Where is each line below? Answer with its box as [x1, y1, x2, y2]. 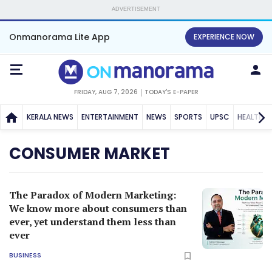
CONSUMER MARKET [9, 142, 170, 165]
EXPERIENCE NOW [194, 32, 254, 42]
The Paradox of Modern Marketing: [9, 188, 176, 202]
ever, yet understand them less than [9, 214, 176, 228]
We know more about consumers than [9, 201, 187, 215]
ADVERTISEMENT [112, 6, 160, 12]
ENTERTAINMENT [81, 111, 138, 122]
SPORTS [174, 111, 202, 122]
